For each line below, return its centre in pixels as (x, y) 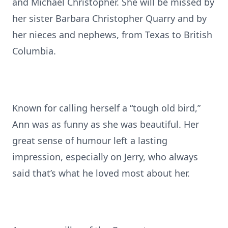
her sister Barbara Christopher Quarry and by (109, 18)
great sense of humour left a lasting (90, 140)
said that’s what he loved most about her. (101, 173)
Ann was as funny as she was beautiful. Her (106, 124)
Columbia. (34, 51)
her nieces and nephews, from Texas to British (112, 35)
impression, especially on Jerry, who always (105, 157)
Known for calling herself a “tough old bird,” (106, 108)
